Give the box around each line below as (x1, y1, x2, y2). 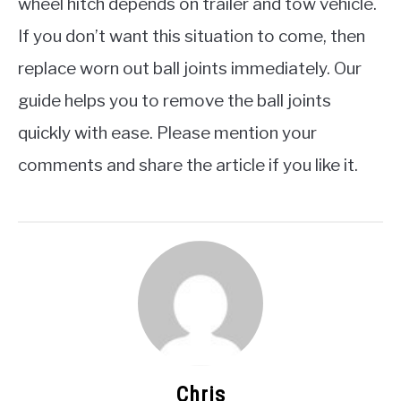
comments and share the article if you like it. (18, 154, 358, 175)
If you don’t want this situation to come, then (18, 25, 365, 47)
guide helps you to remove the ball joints (18, 90, 331, 111)
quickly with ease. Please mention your (18, 122, 317, 143)
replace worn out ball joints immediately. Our (18, 57, 362, 79)
